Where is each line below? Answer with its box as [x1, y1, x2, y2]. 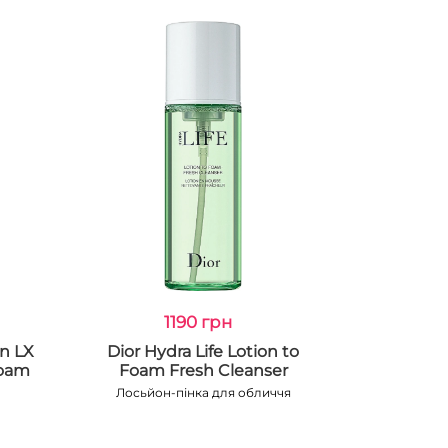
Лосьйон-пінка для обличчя [115, 385, 291, 400]
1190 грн [164, 312, 233, 332]
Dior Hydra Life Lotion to [107, 342, 300, 361]
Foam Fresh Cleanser [118, 361, 288, 380]
